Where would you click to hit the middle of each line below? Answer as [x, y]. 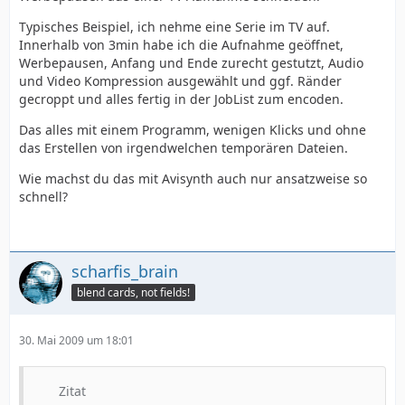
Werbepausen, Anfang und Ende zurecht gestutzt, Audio [191, 63]
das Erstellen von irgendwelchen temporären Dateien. [184, 148]
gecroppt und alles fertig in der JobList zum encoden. [181, 99]
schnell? [43, 197]
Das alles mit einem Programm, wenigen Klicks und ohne [193, 130]
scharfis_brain [125, 271]
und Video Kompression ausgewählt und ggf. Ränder [180, 81]
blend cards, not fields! [133, 292]
